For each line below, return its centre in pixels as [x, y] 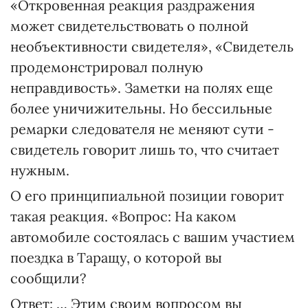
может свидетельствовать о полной [130, 26]
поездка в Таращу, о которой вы [116, 257]
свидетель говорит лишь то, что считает [145, 150]
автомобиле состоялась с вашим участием [153, 237]
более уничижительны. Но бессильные [141, 108]
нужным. [40, 170]
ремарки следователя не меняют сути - [142, 129]
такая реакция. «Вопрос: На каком [123, 216]
